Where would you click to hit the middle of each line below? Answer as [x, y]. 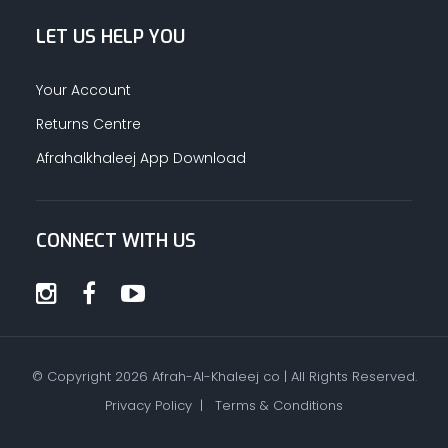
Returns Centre [88, 123]
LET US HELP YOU [110, 36]
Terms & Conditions [279, 405]
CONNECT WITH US [115, 240]
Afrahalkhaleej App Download [140, 157]
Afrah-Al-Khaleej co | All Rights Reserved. [282, 376]
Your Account [83, 89]
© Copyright [73, 376]
